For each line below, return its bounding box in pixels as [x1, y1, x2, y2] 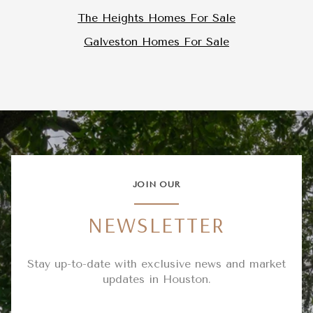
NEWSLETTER [88, 210, 225, 238]
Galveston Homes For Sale [84, 35, 229, 49]
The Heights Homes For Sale [78, 10, 235, 24]
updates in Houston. [102, 272, 211, 286]
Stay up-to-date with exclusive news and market [27, 257, 286, 271]
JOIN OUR [132, 179, 181, 189]
